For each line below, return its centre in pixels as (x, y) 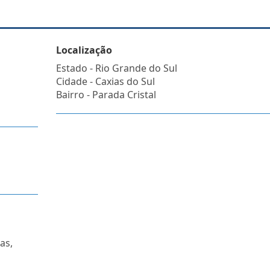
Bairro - (74, 95)
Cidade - (75, 81)
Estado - (75, 68)
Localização (84, 50)
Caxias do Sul (125, 81)
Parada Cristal (124, 95)
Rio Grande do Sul (136, 68)
